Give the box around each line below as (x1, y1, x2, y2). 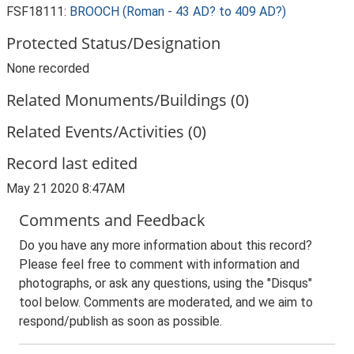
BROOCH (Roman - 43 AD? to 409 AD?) (70, 4, 286, 19)
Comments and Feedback (19, 209, 205, 231)
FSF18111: (6, 4, 70, 19)
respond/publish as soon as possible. (19, 314, 222, 329)
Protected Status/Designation (6, 32, 220, 54)
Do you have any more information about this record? (19, 238, 312, 253)
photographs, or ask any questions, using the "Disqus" (19, 276, 312, 291)
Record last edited (6, 153, 137, 174)
